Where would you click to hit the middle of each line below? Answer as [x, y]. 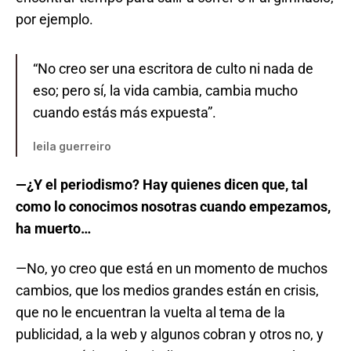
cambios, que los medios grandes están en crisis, [167, 290]
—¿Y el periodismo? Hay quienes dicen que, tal [162, 185]
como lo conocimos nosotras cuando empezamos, [173, 207]
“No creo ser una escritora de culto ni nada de [173, 68]
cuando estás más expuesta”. [125, 112]
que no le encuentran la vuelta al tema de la [150, 312]
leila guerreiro [72, 146]
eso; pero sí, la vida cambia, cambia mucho [165, 90]
